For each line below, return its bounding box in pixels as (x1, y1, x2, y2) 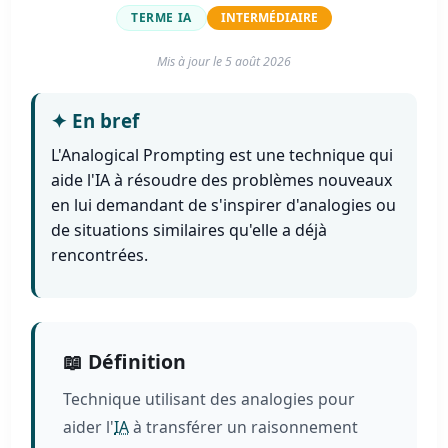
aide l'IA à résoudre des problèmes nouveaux (51, 169, 393, 192)
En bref (67, 108, 140, 134)
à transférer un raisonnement (129, 416, 359, 439)
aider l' (63, 416, 115, 439)
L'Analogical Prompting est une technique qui (51, 144, 394, 167)
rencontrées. (51, 244, 149, 267)
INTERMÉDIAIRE (220, 9, 318, 27)
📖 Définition (63, 348, 187, 376)
